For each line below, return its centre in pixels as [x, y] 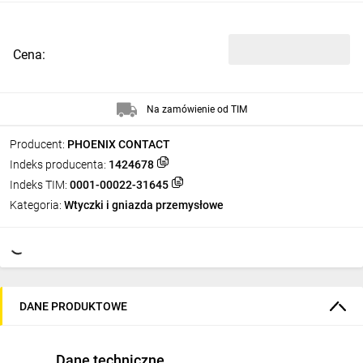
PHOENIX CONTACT [119, 144]
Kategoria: [36, 205]
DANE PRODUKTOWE [73, 306]
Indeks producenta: [58, 164]
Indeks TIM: [38, 185]
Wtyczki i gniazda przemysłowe [144, 205]
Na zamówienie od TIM [196, 109]
